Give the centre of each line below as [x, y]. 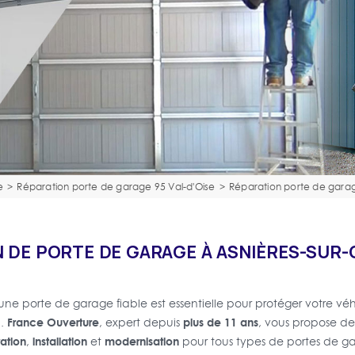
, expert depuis [141, 322]
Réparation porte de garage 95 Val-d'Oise [116, 187]
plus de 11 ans [220, 322]
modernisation [141, 341]
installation [59, 341]
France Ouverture [53, 322]
